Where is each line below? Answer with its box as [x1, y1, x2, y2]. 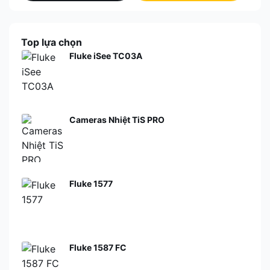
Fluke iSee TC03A [69, 51, 142, 61]
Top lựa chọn [21, 36, 82, 48]
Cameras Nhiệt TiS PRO [69, 115, 165, 125]
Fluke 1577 [69, 178, 113, 189]
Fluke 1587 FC [69, 242, 127, 253]
